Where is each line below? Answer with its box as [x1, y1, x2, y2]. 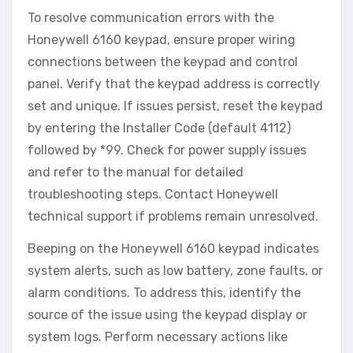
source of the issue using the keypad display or [28, 307, 307, 322]
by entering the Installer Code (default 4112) [28, 121, 291, 136]
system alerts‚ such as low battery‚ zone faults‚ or [28, 263, 323, 278]
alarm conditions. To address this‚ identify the [28, 285, 301, 300]
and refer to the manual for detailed [28, 165, 243, 180]
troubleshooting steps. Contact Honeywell [28, 187, 278, 202]
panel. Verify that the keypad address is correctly [28, 76, 320, 91]
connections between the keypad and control [28, 54, 298, 69]
